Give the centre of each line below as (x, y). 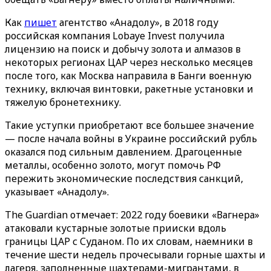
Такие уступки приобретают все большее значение (129, 125)
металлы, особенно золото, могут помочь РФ (113, 165)
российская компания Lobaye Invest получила (115, 36)
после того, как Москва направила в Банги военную (128, 76)
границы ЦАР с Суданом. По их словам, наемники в (129, 241)
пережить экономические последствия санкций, (124, 178)
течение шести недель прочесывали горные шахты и (135, 255)
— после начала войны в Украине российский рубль (131, 139)
